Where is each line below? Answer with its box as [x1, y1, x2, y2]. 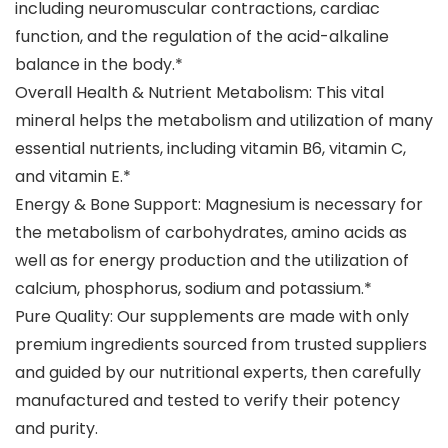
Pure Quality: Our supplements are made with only [15, 305, 409, 329]
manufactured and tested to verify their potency [15, 389, 400, 413]
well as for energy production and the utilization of [15, 249, 409, 273]
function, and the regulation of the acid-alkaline [15, 25, 389, 49]
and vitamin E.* [15, 165, 131, 189]
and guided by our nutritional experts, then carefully [15, 361, 421, 385]
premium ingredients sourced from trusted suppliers [15, 333, 427, 357]
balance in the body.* [15, 53, 183, 77]
